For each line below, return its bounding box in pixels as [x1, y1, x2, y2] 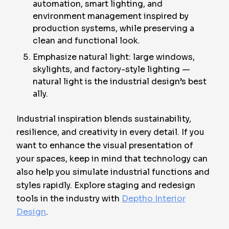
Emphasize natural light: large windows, [33, 52, 195, 62]
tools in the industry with [16, 193, 122, 204]
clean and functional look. [33, 35, 140, 46]
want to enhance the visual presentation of [16, 140, 193, 151]
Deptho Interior [122, 193, 186, 204]
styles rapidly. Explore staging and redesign [16, 180, 195, 191]
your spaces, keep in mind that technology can [16, 153, 208, 164]
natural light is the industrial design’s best [33, 76, 207, 87]
